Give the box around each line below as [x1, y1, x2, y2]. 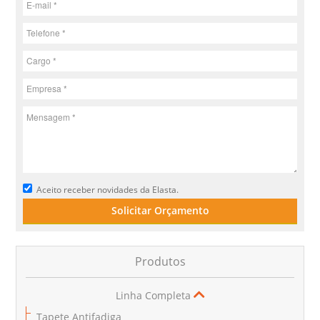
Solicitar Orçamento [111, 203, 209, 217]
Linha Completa [115, 288, 191, 302]
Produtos [134, 253, 186, 269]
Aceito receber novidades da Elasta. [36, 183, 179, 196]
